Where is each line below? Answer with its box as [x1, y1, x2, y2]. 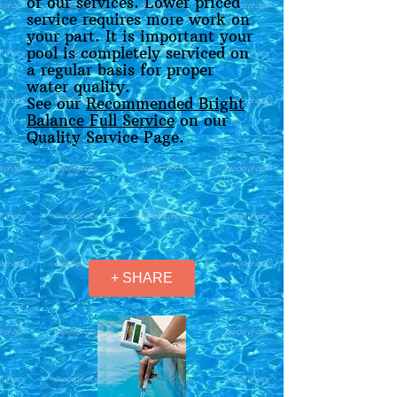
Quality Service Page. [27, 128, 184, 147]
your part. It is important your [27, 27, 253, 46]
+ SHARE [111, 270, 173, 285]
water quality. [27, 77, 130, 97]
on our [175, 111, 228, 130]
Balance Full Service [27, 111, 175, 130]
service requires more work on [27, 10, 250, 29]
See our [27, 94, 86, 113]
